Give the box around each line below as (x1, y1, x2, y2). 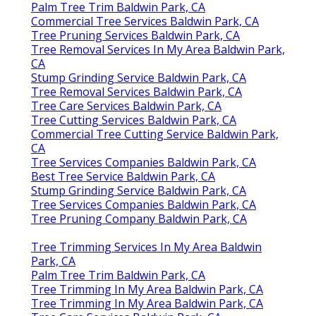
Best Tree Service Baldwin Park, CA (31, 168, 215, 184)
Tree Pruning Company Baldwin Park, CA (31, 210, 247, 226)
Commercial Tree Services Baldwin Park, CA (31, 13, 259, 29)
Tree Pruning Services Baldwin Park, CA (31, 27, 240, 43)
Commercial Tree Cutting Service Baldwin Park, (31, 126, 279, 142)
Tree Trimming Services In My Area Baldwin (31, 238, 262, 255)
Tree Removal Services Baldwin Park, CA (31, 83, 242, 99)
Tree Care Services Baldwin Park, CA (31, 97, 221, 114)
